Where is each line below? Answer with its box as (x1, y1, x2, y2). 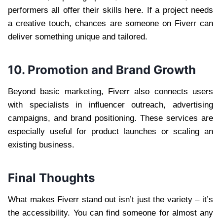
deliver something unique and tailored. (8, 32, 147, 42)
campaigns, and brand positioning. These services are (8, 113, 213, 123)
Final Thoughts (8, 171, 95, 185)
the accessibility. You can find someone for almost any (8, 208, 213, 218)
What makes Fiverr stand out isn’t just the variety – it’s (8, 195, 213, 205)
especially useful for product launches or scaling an (8, 127, 213, 137)
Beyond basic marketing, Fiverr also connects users (8, 87, 213, 97)
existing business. (8, 140, 74, 150)
